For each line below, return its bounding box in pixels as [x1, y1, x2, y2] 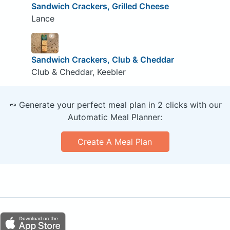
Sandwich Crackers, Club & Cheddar [31, 54, 174, 65]
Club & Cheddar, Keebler [31, 66, 126, 77]
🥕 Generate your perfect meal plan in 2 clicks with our [8, 99, 222, 110]
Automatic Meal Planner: [68, 111, 162, 122]
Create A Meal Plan [78, 136, 152, 147]
